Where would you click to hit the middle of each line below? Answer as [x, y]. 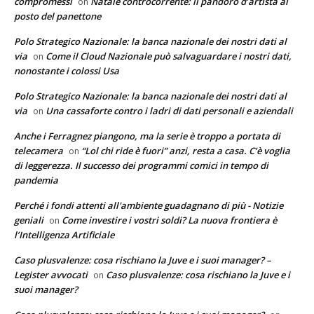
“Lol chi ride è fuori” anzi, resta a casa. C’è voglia [186, 150]
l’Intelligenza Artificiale [64, 234]
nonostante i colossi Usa [67, 70]
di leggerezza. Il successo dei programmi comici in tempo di [141, 165]
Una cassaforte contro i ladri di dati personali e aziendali [169, 110]
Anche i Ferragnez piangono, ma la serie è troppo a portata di [147, 136]
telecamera [39, 150]
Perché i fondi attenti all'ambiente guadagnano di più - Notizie [149, 205]
